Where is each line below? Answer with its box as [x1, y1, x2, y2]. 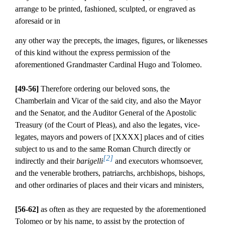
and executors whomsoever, [115, 156, 203, 165]
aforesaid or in [15, 16, 60, 25]
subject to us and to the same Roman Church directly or [15, 144, 190, 153]
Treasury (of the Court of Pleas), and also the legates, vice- [15, 120, 200, 129]
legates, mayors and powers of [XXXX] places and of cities [15, 132, 204, 141]
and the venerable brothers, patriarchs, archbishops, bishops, [15, 168, 205, 177]
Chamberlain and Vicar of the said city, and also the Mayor [15, 96, 201, 105]
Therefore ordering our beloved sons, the [39, 84, 170, 93]
